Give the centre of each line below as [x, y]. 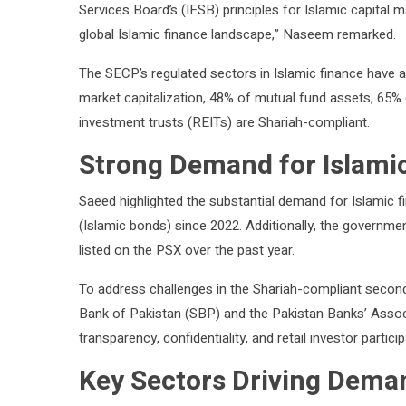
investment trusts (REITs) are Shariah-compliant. [224, 123]
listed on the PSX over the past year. [187, 251]
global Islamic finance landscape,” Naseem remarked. [237, 35]
